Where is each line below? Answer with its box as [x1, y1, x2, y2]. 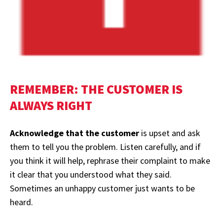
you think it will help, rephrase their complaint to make [10, 154, 210, 166]
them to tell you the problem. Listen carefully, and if [10, 141, 201, 152]
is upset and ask [139, 127, 200, 139]
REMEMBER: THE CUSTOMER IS [10, 80, 183, 97]
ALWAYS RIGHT [10, 97, 92, 113]
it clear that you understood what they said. [10, 168, 172, 180]
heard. [10, 196, 33, 208]
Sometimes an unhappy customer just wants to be [10, 182, 195, 194]
